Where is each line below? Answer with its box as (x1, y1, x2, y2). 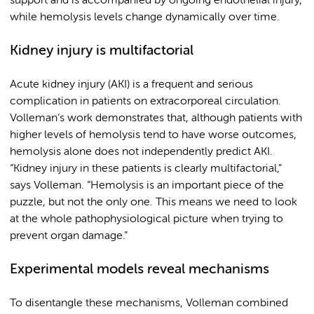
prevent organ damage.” (10, 231, 128, 243)
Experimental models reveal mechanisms (10, 263, 269, 277)
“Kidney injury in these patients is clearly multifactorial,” (10, 163, 282, 175)
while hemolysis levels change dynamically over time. (10, 12, 280, 24)
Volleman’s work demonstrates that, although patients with (10, 113, 302, 125)
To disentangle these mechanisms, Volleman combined (10, 298, 288, 310)
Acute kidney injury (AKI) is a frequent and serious (10, 79, 253, 91)
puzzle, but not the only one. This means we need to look (10, 197, 297, 209)
